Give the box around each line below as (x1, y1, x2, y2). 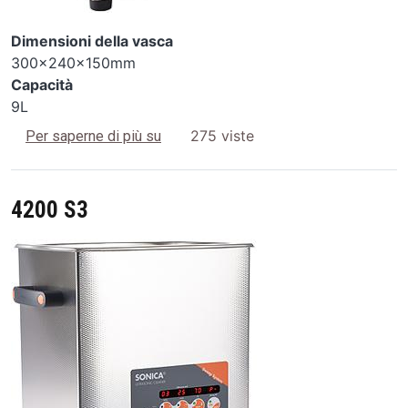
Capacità (11, 76, 73, 95)
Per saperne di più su (25, 127, 161, 146)
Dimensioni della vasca (11, 32, 173, 51)
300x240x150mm (11, 54, 136, 73)
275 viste (190, 127, 254, 146)
